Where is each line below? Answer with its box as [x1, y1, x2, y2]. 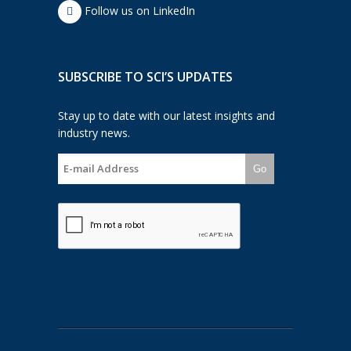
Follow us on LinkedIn [81, 3, 195, 19]
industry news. [58, 125, 130, 141]
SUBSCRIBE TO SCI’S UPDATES [58, 68, 233, 86]
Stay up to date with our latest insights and [58, 108, 275, 124]
